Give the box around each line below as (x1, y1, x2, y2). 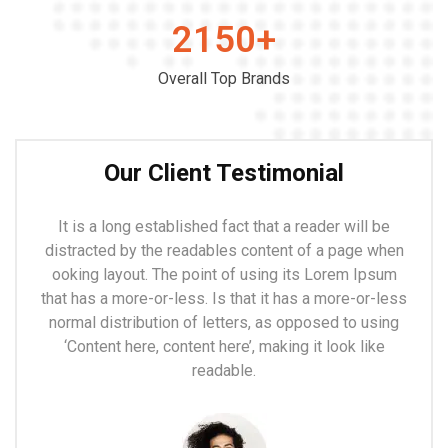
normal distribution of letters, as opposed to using (49, 313, 399, 333)
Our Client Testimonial (104, 159, 344, 188)
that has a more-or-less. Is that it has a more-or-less (41, 289, 407, 309)
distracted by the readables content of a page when (44, 241, 404, 261)
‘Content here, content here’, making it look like (63, 337, 385, 357)
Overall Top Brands (158, 69, 290, 89)
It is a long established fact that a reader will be (58, 217, 390, 237)
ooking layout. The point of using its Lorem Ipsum (51, 265, 397, 285)
